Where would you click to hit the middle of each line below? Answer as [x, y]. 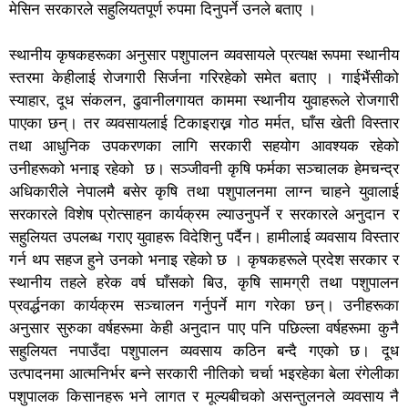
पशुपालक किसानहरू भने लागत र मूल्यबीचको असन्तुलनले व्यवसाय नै [204, 396]
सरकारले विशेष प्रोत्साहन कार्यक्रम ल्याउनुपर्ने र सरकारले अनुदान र [204, 214]
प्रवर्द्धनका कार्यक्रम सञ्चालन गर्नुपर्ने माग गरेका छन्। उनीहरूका [204, 305]
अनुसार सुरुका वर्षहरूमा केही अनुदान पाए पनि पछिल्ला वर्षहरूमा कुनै [204, 328]
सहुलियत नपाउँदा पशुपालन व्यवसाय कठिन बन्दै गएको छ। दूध [204, 351]
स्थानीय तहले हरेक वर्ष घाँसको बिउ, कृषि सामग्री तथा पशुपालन [204, 282]
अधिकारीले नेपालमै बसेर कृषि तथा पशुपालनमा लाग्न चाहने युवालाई [204, 191]
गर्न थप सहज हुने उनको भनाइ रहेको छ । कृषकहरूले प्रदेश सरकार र [204, 260]
